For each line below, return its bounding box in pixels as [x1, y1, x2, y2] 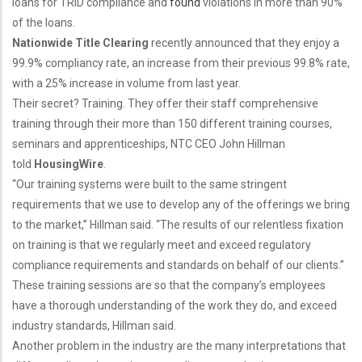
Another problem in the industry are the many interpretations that [12, 339, 346, 353]
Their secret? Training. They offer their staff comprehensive [12, 97, 318, 111]
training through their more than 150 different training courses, [12, 117, 332, 131]
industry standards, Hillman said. [12, 319, 176, 333]
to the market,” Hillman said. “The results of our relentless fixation [12, 218, 343, 232]
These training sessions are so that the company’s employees [12, 279, 326, 293]
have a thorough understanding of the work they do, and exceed [12, 299, 337, 313]
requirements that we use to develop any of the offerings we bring [12, 198, 350, 212]
